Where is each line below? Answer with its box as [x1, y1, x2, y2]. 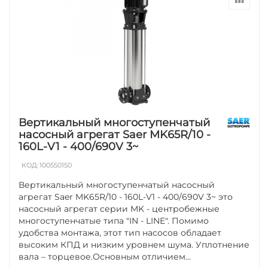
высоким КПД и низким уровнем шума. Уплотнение [19, 239, 250, 250]
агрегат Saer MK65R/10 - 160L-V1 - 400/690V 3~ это [19, 191, 233, 202]
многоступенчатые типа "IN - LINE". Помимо [19, 215, 209, 226]
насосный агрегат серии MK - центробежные [19, 203, 220, 214]
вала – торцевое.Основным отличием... [19, 251, 191, 262]
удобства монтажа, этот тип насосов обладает [19, 227, 222, 238]
